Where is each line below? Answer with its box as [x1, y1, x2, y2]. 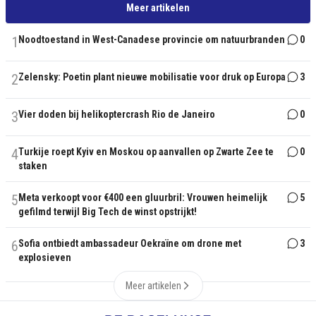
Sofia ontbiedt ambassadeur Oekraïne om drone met [18, 238, 241, 250]
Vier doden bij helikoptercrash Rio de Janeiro [18, 109, 215, 121]
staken [18, 160, 47, 172]
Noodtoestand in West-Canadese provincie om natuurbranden [18, 34, 285, 46]
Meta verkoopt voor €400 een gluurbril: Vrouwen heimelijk [18, 192, 267, 204]
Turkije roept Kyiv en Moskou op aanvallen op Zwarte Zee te [18, 146, 274, 158]
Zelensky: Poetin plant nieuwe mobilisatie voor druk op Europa [18, 71, 286, 83]
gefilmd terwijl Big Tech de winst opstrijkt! [18, 206, 197, 218]
